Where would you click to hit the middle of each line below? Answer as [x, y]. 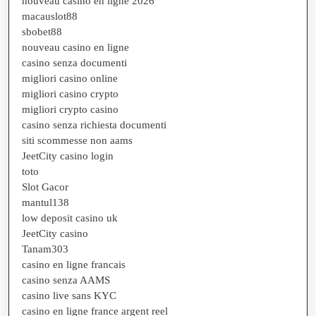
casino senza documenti [74, 62]
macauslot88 [50, 16]
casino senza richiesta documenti [94, 124]
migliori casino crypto [70, 93]
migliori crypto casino [70, 109]
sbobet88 [42, 31]
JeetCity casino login [68, 156]
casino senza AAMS [66, 280]
